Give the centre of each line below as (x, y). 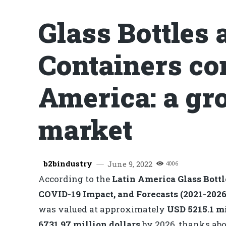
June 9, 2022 (130, 164)
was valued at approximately (103, 209)
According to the (75, 179)
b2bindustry (68, 163)
